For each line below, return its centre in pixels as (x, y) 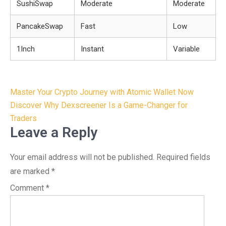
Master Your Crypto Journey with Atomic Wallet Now (102, 92)
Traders (23, 118)
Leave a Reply (54, 132)
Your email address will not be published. (82, 157)
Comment (28, 188)
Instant (92, 49)
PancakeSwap (40, 26)
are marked (31, 171)
